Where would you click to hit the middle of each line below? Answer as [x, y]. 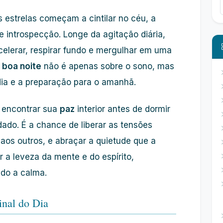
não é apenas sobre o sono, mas [108, 66]
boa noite [22, 66]
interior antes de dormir [122, 109]
